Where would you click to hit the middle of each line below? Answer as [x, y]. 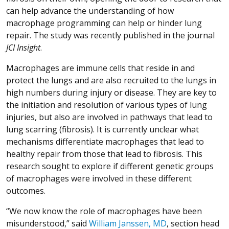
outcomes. [26, 190]
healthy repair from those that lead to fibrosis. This [104, 154]
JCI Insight [23, 47]
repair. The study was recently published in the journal [110, 35]
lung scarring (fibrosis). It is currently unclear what [102, 129]
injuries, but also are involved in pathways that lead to [109, 117]
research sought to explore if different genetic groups [110, 166]
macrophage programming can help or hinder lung [104, 23]
